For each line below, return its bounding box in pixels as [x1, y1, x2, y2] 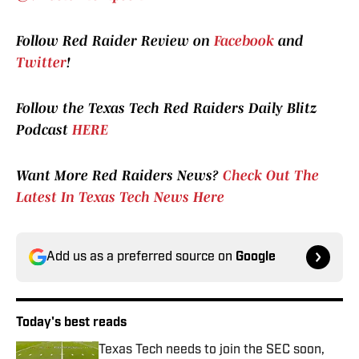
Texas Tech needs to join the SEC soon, [99, 344, 325, 357]
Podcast [16, 122, 72, 139]
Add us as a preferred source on [46, 251, 236, 264]
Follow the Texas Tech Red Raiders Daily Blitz [16, 100, 317, 117]
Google [236, 251, 276, 264]
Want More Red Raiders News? [16, 167, 223, 184]
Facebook [214, 33, 274, 50]
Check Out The [223, 167, 319, 184]
